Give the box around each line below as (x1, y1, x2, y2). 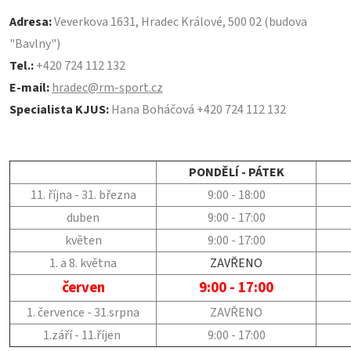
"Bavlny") (9, 34, 60, 52)
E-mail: (9, 78, 49, 96)
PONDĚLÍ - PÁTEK (188, 163, 284, 181)
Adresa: (9, 13, 52, 31)
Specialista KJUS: (9, 100, 111, 118)
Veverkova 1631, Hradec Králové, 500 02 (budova (52, 13, 307, 31)
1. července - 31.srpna (27, 303, 139, 321)
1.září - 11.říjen (43, 326, 123, 344)
